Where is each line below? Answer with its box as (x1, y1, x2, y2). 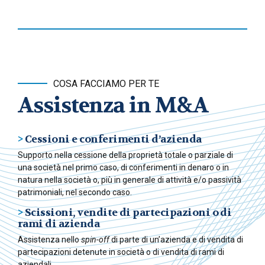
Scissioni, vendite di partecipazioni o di (24, 206, 232, 220)
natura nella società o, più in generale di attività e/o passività (18, 175, 241, 185)
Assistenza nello (18, 235, 81, 245)
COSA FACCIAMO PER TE (53, 77, 159, 89)
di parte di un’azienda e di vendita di (109, 235, 243, 245)
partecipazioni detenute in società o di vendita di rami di (18, 247, 224, 257)
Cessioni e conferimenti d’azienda (24, 132, 202, 147)
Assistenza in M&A (18, 92, 208, 119)
